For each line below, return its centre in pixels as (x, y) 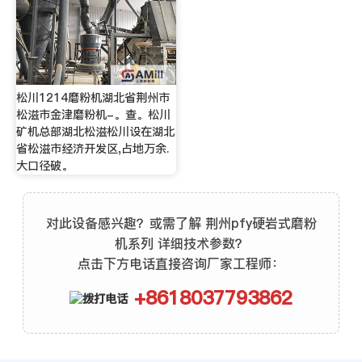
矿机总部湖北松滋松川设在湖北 (95, 132)
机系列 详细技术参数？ (181, 244)
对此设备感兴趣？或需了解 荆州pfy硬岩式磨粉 (181, 223)
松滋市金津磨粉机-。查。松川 (93, 115)
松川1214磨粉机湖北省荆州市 (93, 98)
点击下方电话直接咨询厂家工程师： (181, 264)
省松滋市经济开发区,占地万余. (92, 149)
